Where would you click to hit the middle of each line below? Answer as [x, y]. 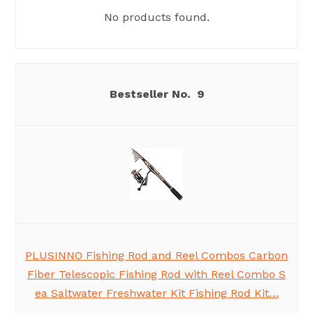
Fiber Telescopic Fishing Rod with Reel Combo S [156, 275]
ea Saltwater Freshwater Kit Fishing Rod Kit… [156, 293]
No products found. [156, 17]
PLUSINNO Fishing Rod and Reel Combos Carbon [156, 256]
